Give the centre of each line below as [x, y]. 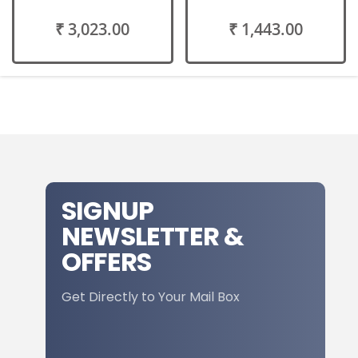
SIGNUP [108, 210]
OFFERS [107, 261]
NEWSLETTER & [153, 236]
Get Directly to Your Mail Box [151, 296]
